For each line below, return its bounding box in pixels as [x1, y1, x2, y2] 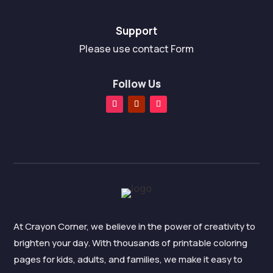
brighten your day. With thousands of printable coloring [13, 236, 248, 249]
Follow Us [112, 77, 161, 91]
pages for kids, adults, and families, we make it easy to [13, 252, 243, 266]
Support [116, 24, 157, 38]
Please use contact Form [79, 42, 194, 56]
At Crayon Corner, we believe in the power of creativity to [13, 219, 256, 233]
